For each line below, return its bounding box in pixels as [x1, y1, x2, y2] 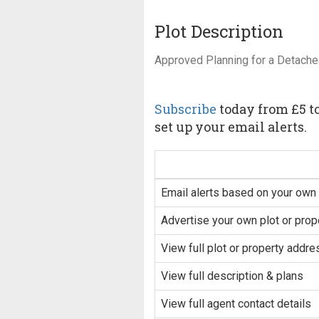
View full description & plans [161, 269, 303, 283]
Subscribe [155, 100, 216, 118]
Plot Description [155, 20, 283, 43]
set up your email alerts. [155, 118, 307, 136]
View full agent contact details [161, 297, 311, 311]
